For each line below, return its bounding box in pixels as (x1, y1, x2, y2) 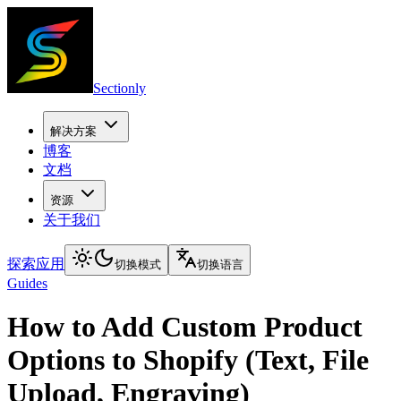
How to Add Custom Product (7, 311, 363, 344)
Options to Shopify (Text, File (7, 344, 369, 377)
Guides (7, 276, 47, 291)
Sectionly (93, 81, 146, 96)
